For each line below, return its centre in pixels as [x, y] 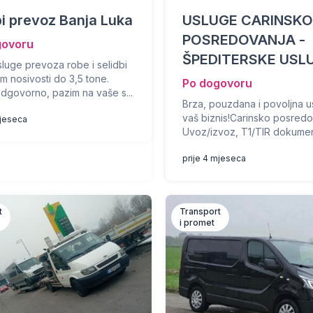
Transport [201, 211]
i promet [197, 223]
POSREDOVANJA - [244, 40]
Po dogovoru [218, 83]
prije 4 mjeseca [214, 158]
